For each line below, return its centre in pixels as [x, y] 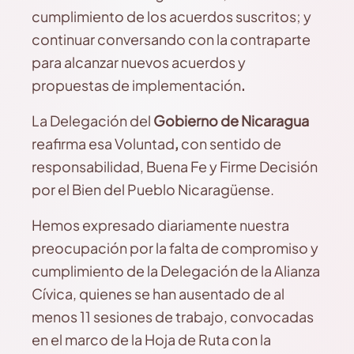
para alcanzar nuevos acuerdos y [139, 62]
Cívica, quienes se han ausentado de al [158, 294]
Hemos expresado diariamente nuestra [160, 225]
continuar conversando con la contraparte [171, 39]
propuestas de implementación [136, 85]
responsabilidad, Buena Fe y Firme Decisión [175, 166]
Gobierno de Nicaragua [231, 121]
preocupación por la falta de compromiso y [175, 248]
